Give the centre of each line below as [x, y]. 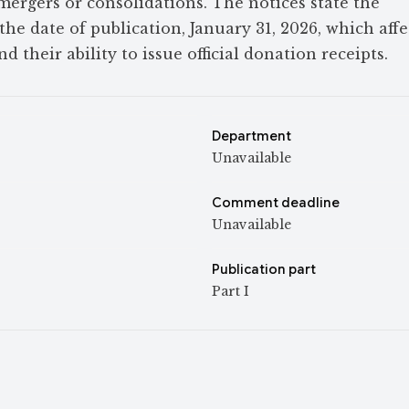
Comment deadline [276, 203]
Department [252, 136]
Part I [231, 291]
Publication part [264, 269]
